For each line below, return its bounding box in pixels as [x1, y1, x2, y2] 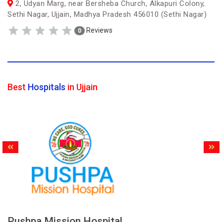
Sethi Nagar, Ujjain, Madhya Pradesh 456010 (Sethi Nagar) [7, 10, 207, 19]
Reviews [85, 26, 112, 34]
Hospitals [28, 82, 65, 92]
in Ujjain [65, 82, 98, 92]
